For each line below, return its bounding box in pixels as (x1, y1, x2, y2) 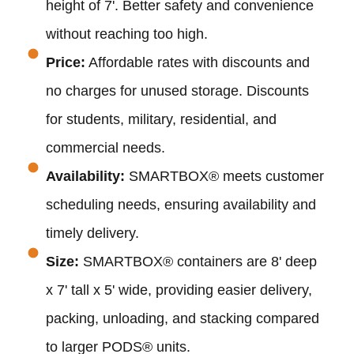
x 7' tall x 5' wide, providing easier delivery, (45, 282, 312, 299)
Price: (45, 55, 85, 71)
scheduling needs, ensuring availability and (45, 197, 316, 213)
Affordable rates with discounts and (85, 55, 310, 71)
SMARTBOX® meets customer (124, 168, 324, 185)
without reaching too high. (45, 26, 208, 43)
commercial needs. (45, 140, 165, 156)
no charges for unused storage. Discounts (45, 83, 309, 100)
